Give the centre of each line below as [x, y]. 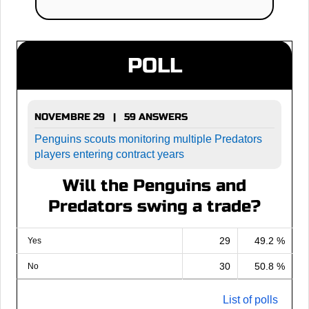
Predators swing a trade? [154, 206]
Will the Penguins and [154, 186]
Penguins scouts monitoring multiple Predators [148, 139]
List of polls [250, 299]
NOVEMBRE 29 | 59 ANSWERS [111, 117]
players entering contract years [109, 154]
